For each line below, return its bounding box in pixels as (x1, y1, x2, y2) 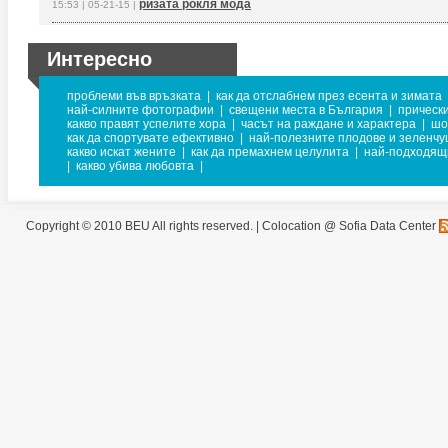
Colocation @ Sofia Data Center (262, 219, 436, 233)
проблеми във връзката (67, 89, 201, 103)
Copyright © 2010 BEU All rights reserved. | (26, 219, 262, 233)
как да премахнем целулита (191, 145, 349, 159)
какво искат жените (67, 145, 176, 159)
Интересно (47, 48, 152, 70)
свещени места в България (229, 103, 383, 117)
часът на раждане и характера (241, 117, 416, 131)
